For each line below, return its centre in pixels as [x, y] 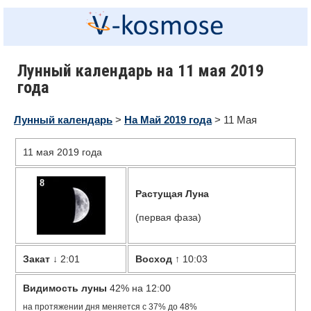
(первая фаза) [168, 217]
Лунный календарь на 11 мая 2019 [141, 71]
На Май [143, 120]
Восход [154, 259]
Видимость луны [65, 288]
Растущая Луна [172, 194]
